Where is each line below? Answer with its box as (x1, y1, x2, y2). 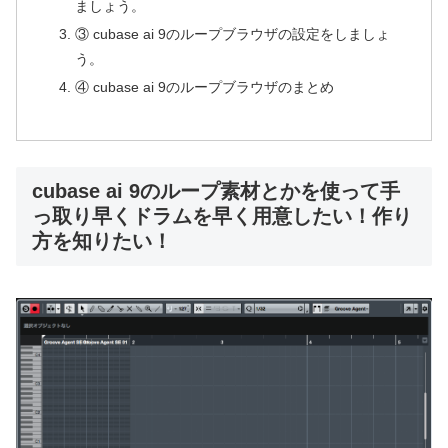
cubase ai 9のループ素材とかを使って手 (32, 180, 400, 203)
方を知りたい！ (32, 230, 172, 253)
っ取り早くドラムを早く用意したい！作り (32, 205, 412, 228)
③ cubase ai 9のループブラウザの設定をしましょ (74, 26, 390, 43)
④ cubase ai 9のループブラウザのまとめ (74, 79, 334, 96)
